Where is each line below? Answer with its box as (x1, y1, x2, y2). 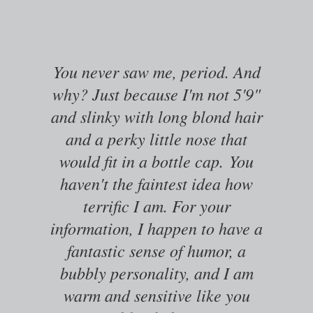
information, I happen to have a (50, 217, 263, 239)
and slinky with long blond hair (50, 105, 263, 127)
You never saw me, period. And (52, 60, 261, 82)
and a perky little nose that (66, 127, 247, 150)
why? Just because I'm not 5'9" (52, 82, 261, 105)
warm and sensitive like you (63, 284, 250, 306)
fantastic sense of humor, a (67, 239, 246, 261)
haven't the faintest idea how (60, 172, 253, 194)
